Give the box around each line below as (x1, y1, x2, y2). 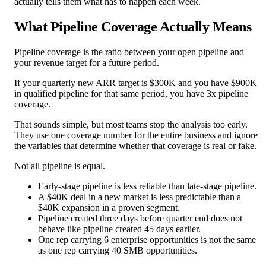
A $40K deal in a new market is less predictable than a (38, 192, 241, 202)
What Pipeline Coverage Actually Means (14, 19, 252, 35)
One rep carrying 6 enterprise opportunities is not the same (38, 235, 256, 245)
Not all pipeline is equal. (14, 161, 105, 172)
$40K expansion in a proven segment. (38, 202, 180, 213)
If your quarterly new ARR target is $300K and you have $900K (14, 78, 257, 88)
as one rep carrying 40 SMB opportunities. (38, 245, 197, 256)
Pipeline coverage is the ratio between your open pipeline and (14, 47, 244, 58)
